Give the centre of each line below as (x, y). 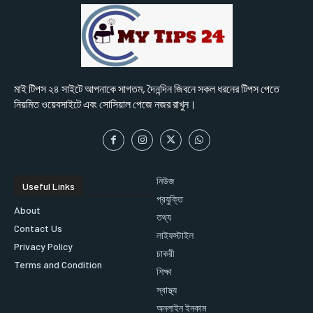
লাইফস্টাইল (175, 235)
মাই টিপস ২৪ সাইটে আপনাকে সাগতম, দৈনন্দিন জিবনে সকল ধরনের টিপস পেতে (147, 89)
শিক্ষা (164, 272)
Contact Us (38, 228)
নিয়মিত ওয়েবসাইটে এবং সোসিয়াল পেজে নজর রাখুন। (105, 104)
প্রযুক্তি (170, 199)
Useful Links (49, 187)
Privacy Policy (43, 247)
